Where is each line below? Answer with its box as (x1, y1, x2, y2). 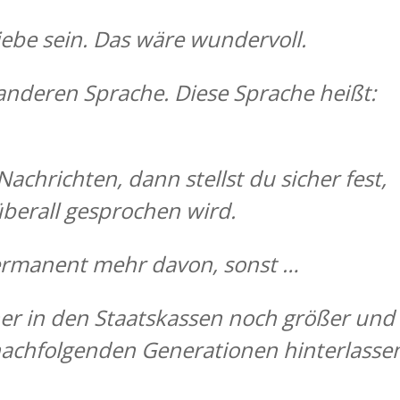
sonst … (223, 248, 300, 279)
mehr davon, (92, 248, 224, 279)
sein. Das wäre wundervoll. (42, 23, 307, 54)
